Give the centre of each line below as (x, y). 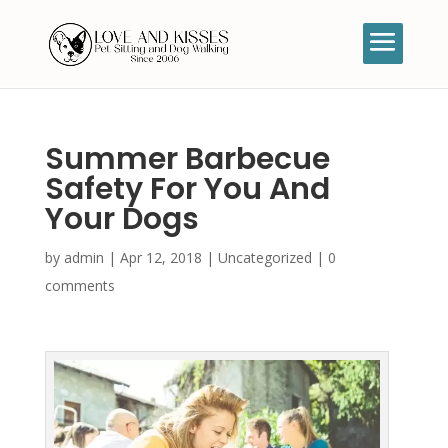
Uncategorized (264, 257)
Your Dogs (121, 219)
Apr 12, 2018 (160, 257)
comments (79, 285)
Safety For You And (187, 189)
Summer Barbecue (187, 159)
